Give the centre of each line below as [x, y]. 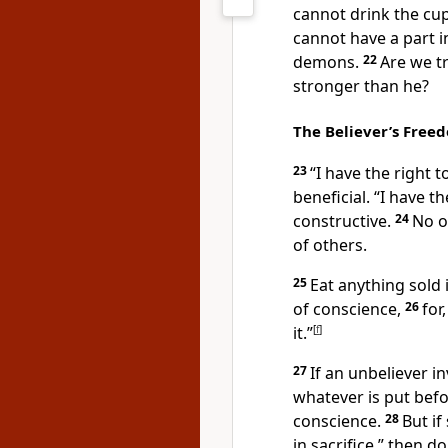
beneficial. [331, 197]
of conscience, [347, 309]
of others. [330, 245]
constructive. [342, 221]
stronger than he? [361, 86]
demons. [326, 62]
